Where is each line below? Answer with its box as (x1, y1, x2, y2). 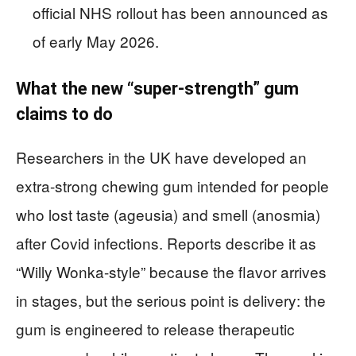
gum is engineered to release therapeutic (16, 318, 295, 340)
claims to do (16, 104, 113, 125)
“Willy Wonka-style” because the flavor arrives (16, 261, 327, 283)
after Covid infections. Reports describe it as (16, 232, 316, 254)
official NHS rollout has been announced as (33, 2, 328, 24)
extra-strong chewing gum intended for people (16, 175, 329, 197)
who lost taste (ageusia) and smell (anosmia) (16, 203, 320, 226)
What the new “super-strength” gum (16, 79, 299, 99)
